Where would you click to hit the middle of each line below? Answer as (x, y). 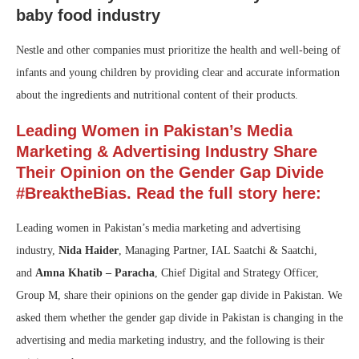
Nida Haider (89, 251)
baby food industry (88, 16)
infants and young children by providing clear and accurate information (178, 73)
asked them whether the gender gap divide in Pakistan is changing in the (179, 318)
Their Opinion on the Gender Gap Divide (170, 173)
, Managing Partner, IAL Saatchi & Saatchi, (218, 251)
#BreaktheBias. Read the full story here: (171, 194)
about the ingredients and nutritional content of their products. (157, 95)
